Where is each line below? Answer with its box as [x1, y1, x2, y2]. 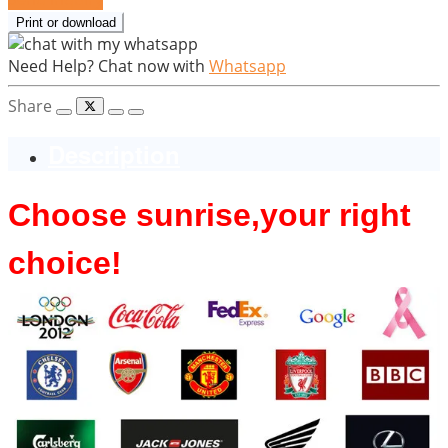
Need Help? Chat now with [8, 55, 205, 78]
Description [48, 137, 180, 172]
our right [278, 197, 411, 234]
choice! [8, 245, 122, 282]
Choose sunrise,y [8, 197, 278, 234]
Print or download [16, 15, 116, 31]
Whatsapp [209, 55, 286, 78]
